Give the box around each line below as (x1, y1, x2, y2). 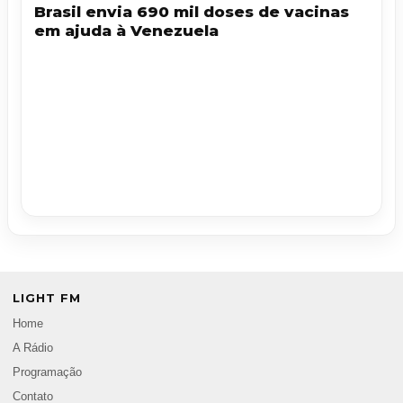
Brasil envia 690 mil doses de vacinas (34, 3, 349, 22)
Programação (13, 366, 82, 380)
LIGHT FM (13, 291, 81, 306)
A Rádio (13, 342, 53, 355)
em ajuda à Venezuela (34, 22, 219, 40)
